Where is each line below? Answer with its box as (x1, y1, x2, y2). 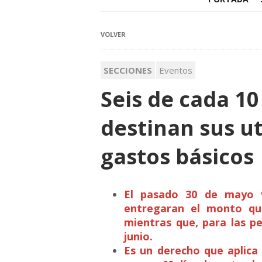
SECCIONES (104, 64, 152, 77)
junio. (124, 229, 153, 244)
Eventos (159, 64, 192, 77)
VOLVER (101, 30, 126, 39)
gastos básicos (101, 142, 254, 171)
